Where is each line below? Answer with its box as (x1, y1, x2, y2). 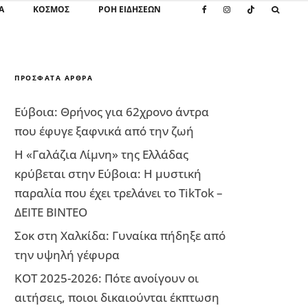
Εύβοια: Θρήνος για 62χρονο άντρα (14, 104, 209, 120)
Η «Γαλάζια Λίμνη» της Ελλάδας (14, 146, 188, 162)
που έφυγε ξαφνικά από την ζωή (14, 123, 194, 139)
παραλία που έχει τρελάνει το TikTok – (14, 185, 223, 201)
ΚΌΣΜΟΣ (33, 3, 69, 15)
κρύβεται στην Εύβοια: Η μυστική (14, 166, 201, 181)
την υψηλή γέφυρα (14, 247, 120, 263)
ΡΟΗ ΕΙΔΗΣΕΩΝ (98, 3, 161, 15)
